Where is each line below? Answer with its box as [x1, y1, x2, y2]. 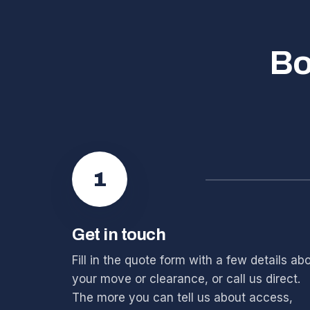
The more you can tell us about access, [72, 291, 293, 304]
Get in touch [72, 226, 166, 244]
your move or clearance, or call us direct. [72, 272, 300, 286]
